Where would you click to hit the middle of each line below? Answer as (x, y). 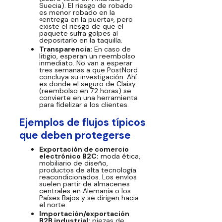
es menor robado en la (77, 13)
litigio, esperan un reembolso (87, 56)
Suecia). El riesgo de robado (86, 6)
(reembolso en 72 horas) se (85, 91)
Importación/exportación (84, 213)
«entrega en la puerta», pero (86, 20)
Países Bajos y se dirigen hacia (89, 197)
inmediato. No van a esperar (85, 63)
